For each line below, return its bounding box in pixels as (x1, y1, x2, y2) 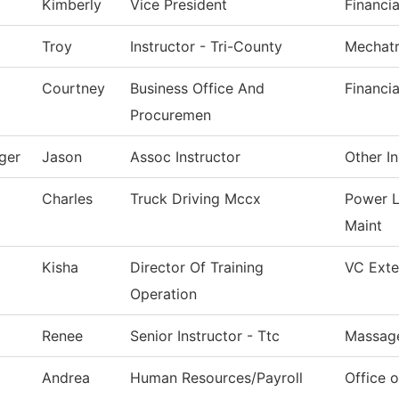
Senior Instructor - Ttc (130, 327, 280, 346)
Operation (130, 285, 197, 304)
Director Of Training (130, 258, 264, 277)
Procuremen (130, 106, 211, 125)
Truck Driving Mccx (130, 190, 261, 208)
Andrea (42, 369, 90, 387)
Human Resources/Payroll (130, 369, 303, 387)
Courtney (42, 79, 105, 98)
